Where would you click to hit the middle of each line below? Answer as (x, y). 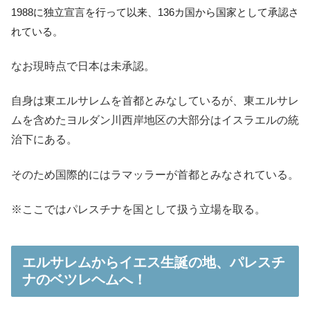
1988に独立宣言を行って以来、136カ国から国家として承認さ (155, 12)
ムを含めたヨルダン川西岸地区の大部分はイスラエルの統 (155, 120)
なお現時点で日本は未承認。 (83, 66)
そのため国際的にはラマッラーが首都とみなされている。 (155, 174)
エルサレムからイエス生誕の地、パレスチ (154, 262)
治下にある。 (44, 140)
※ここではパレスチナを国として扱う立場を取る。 (138, 210)
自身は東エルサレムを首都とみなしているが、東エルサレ (155, 101)
